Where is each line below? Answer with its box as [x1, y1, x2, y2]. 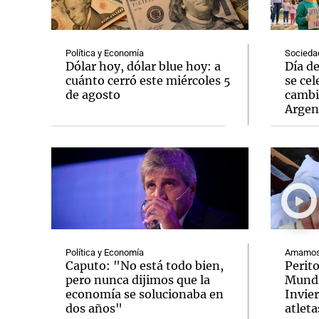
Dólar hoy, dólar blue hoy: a [66, 59, 221, 73]
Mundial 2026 [147, 119, 209, 131]
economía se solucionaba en [66, 287, 224, 301]
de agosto [66, 88, 120, 102]
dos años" [66, 301, 122, 315]
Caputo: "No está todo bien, [66, 258, 224, 273]
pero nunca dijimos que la [66, 273, 210, 287]
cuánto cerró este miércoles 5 [66, 73, 231, 88]
